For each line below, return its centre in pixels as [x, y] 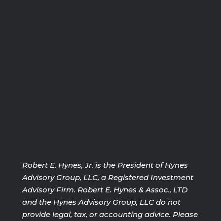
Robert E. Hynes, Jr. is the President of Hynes [105, 165]
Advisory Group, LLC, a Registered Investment [108, 177]
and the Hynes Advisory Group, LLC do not [101, 202]
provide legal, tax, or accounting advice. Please [110, 214]
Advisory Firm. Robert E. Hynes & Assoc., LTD [105, 189]
